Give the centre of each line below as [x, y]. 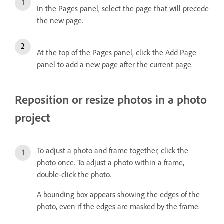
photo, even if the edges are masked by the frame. [118, 206]
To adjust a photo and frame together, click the [113, 150]
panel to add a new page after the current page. [115, 64]
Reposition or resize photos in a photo [111, 99]
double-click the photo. [74, 174]
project [33, 117]
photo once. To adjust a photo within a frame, [111, 162]
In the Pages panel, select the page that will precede [123, 8]
